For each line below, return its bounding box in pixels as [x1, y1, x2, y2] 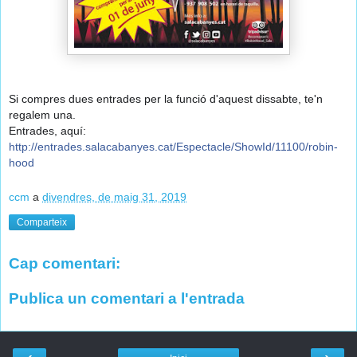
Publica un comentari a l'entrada [9, 290, 245, 307]
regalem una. [9, 108, 76, 122]
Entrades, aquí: [9, 124, 89, 138]
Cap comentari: [9, 255, 120, 273]
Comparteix [17, 216, 67, 228]
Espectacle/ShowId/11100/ [176, 140, 308, 154]
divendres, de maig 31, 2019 [42, 190, 186, 203]
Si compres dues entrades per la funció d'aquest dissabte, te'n [9, 92, 323, 106]
